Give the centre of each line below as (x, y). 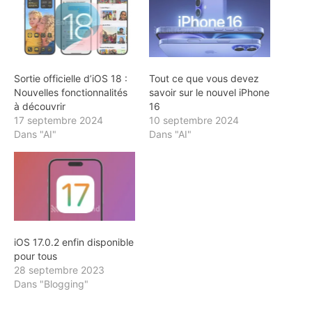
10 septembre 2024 (194, 120)
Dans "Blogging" (51, 283)
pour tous (36, 256)
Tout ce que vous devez (204, 78)
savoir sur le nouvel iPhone (209, 92)
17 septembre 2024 (58, 120)
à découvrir (40, 106)
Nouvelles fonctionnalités (71, 92)
